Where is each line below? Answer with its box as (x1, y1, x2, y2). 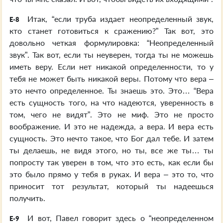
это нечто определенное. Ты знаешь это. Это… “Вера (9, 86, 214, 95)
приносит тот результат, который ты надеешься (9, 181, 214, 191)
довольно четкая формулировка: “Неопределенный (9, 38, 214, 47)
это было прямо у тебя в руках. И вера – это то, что (9, 169, 214, 179)
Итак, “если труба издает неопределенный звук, (23, 14, 214, 23)
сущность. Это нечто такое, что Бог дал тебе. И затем (9, 133, 214, 143)
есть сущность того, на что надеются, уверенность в (9, 98, 214, 107)
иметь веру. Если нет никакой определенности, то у (9, 62, 214, 71)
